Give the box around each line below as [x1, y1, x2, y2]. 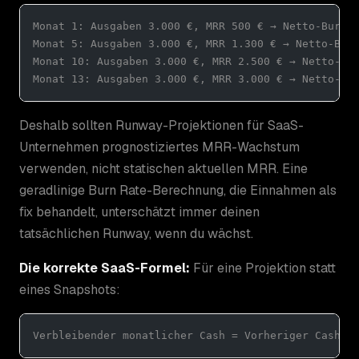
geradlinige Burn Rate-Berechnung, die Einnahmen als [19, 181, 337, 199]
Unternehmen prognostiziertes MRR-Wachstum [19, 138, 300, 155]
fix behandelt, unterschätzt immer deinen [19, 203, 260, 220]
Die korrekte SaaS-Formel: [19, 259, 190, 276]
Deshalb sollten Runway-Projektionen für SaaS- [19, 116, 304, 134]
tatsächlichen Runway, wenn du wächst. [19, 224, 253, 242]
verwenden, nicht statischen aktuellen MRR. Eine [19, 159, 308, 177]
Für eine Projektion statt [190, 259, 336, 276]
